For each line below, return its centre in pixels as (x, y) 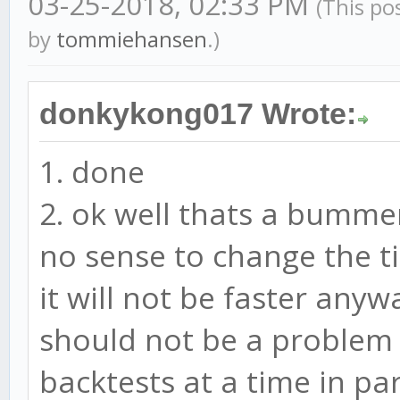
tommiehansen (132, 38)
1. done (92, 171)
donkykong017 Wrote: (198, 113)
